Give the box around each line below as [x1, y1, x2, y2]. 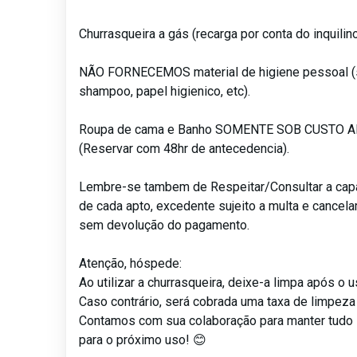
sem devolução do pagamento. [79, 218, 250, 233]
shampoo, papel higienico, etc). [79, 84, 251, 100]
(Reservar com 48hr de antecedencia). [79, 141, 290, 157]
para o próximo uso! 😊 [79, 332, 207, 348]
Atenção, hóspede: [79, 256, 182, 272]
